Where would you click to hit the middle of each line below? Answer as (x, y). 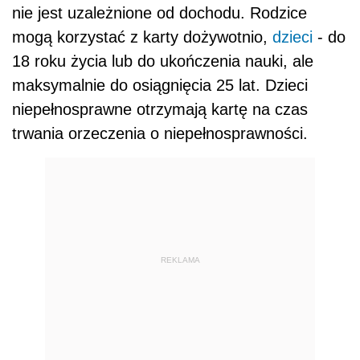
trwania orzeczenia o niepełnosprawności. (160, 134)
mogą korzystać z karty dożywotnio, (142, 37)
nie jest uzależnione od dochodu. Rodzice (160, 13)
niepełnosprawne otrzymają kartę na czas (160, 110)
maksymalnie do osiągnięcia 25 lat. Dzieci (160, 86)
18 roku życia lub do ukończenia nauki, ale (163, 61)
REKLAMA (180, 260)
